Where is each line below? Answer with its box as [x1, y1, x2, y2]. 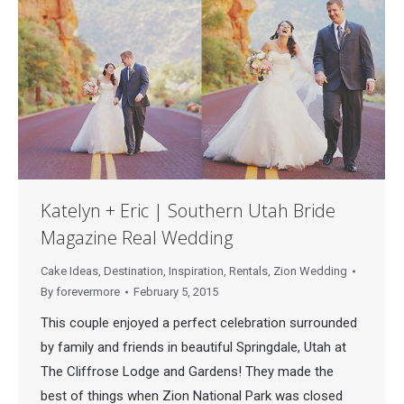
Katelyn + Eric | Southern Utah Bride [41, 198, 335, 224]
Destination [104, 264, 163, 279]
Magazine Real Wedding [41, 225, 233, 251]
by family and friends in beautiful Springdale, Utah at [41, 339, 346, 356]
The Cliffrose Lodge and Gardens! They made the [41, 363, 334, 381]
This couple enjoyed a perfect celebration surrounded [41, 315, 357, 332]
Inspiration [169, 264, 224, 279]
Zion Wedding [273, 264, 347, 279]
